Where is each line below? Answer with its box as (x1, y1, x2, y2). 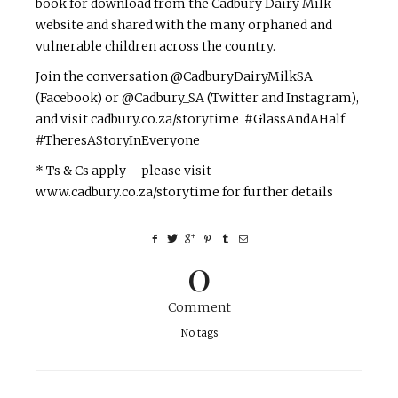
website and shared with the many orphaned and (36, 17, 332, 34)
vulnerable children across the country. (36, 38, 275, 55)
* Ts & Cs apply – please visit (36, 163, 211, 179)
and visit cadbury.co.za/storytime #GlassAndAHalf (36, 111, 345, 128)
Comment (167, 299, 231, 316)
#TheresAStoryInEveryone (36, 132, 200, 149)
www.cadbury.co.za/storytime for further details (36, 184, 333, 201)
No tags (180, 327, 218, 340)
